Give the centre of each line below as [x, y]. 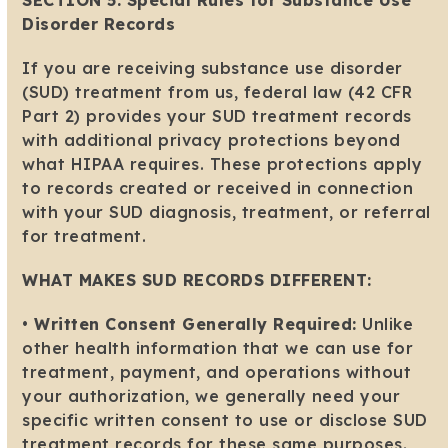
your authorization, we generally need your [211, 396]
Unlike [385, 324]
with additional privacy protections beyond [211, 140]
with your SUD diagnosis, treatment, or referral [226, 212]
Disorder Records [99, 24]
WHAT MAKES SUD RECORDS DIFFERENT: [197, 280]
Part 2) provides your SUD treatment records [217, 116]
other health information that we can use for [218, 348]
